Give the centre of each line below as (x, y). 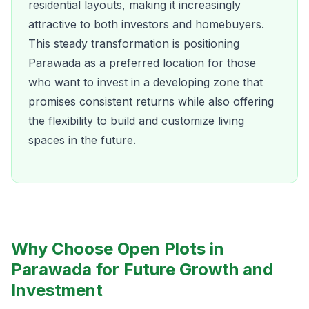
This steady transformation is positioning (134, 43)
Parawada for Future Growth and (142, 269)
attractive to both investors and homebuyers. (146, 24)
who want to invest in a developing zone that (146, 82)
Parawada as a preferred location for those (142, 63)
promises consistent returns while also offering (151, 101)
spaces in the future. (82, 140)
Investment (57, 290)
